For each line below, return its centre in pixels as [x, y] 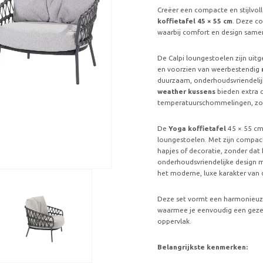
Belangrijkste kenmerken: [203, 247]
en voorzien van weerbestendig [210, 69]
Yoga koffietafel [198, 128]
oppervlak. [175, 221]
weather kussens [187, 91]
